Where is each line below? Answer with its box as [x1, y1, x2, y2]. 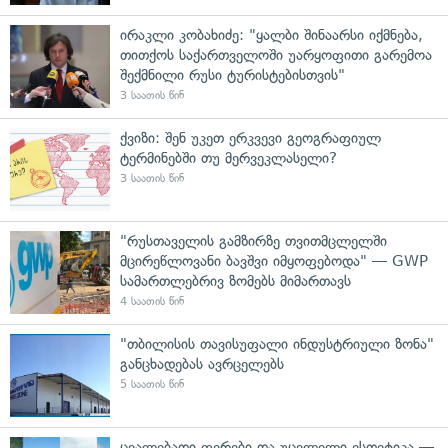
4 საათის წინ [120, 294, 184, 308]
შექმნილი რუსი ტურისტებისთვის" [120, 65, 345, 84]
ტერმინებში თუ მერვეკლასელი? [120, 148, 337, 167]
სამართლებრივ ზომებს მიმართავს [120, 271, 351, 290]
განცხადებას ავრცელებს [120, 354, 284, 373]
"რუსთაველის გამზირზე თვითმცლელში [120, 231, 387, 250]
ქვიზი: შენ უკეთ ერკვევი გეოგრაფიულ [120, 128, 381, 147]
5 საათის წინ [120, 377, 184, 391]
